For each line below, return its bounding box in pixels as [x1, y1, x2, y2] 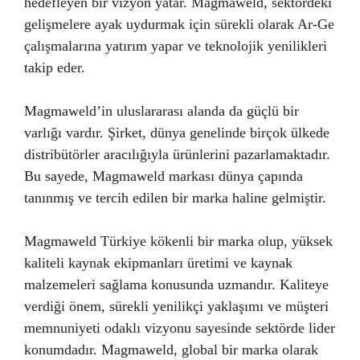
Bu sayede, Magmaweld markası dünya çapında [24, 168, 303, 184]
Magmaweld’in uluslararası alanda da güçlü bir [24, 103, 299, 119]
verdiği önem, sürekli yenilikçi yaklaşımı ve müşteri [24, 298, 329, 314]
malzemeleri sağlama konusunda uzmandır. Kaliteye [24, 276, 329, 292]
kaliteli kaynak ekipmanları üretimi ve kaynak [24, 255, 292, 271]
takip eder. [24, 59, 85, 76]
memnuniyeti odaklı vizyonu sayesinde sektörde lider [24, 320, 335, 336]
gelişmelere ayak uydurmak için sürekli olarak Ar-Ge [24, 16, 334, 32]
